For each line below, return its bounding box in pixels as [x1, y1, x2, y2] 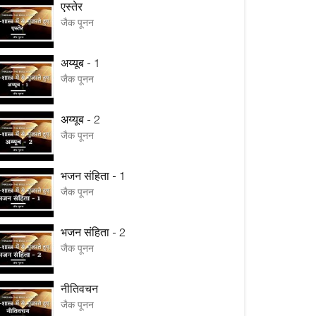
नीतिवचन [61, 281, 98, 296]
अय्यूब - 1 [61, 56, 100, 70]
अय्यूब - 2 [61, 112, 100, 126]
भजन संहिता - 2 [61, 225, 126, 239]
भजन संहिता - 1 [61, 169, 126, 183]
